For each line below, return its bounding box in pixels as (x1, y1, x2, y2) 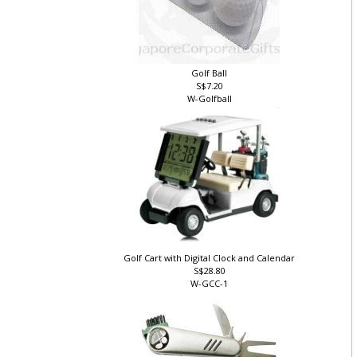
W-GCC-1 (191, 282, 234, 295)
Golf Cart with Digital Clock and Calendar (127, 257, 299, 269)
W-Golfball (187, 96, 238, 109)
